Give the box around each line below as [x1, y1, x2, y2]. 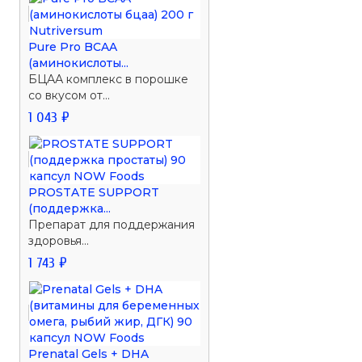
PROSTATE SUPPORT [28, 184, 160, 200]
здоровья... [28, 233, 90, 248]
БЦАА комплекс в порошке [28, 71, 189, 86]
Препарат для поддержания [28, 217, 196, 232]
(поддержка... [28, 200, 112, 216]
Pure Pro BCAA [28, 39, 118, 54]
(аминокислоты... [28, 55, 129, 70]
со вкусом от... [28, 87, 111, 103]
